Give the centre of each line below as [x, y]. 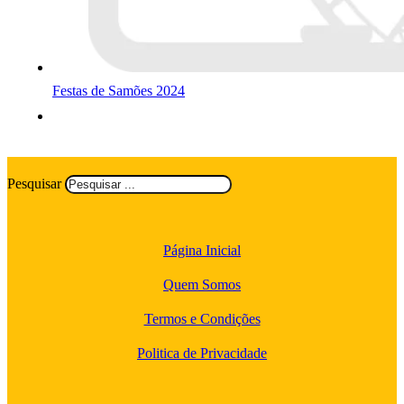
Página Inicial [202, 251]
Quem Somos [202, 285]
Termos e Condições [202, 319]
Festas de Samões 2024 [119, 91]
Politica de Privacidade [202, 353]
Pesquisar [34, 184]
